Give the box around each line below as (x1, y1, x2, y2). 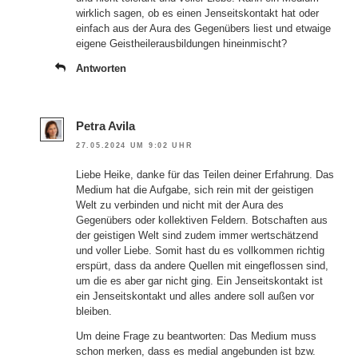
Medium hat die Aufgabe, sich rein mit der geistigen (76, 184, 313, 197)
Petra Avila (76, 119, 135, 133)
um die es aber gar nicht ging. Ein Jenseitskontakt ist (76, 275, 323, 288)
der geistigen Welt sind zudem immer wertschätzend (76, 229, 318, 242)
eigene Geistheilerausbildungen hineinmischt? (76, 37, 287, 50)
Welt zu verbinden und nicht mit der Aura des (76, 199, 284, 212)
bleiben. (76, 305, 112, 318)
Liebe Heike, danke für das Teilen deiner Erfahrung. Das (76, 169, 334, 181)
